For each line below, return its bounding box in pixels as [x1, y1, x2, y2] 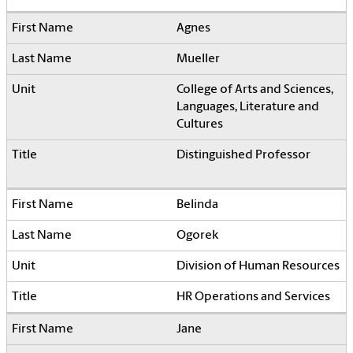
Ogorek [176, 229, 218, 243]
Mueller [176, 53, 222, 66]
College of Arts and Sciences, [176, 84, 333, 97]
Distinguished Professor [176, 149, 310, 162]
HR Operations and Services [176, 291, 330, 304]
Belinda [176, 199, 218, 212]
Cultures [176, 118, 223, 132]
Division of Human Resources [176, 260, 340, 273]
